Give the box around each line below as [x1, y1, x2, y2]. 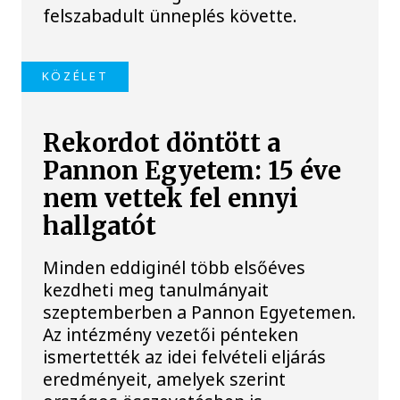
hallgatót [43, 210, 157, 242]
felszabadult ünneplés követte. [43, 4, 298, 29]
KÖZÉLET [41, 68, 109, 85]
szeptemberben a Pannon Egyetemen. [43, 299, 357, 324]
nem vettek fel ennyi [43, 182, 299, 214]
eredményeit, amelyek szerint [43, 366, 287, 391]
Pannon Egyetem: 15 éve [43, 154, 342, 187]
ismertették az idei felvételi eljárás [43, 344, 327, 369]
